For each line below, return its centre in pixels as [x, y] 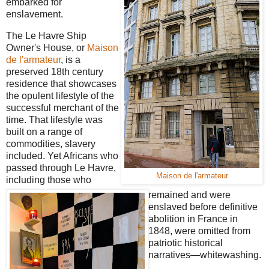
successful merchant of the [62, 107]
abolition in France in [193, 219]
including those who [49, 180]
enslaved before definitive [203, 207]
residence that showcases [61, 83]
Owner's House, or [47, 47]
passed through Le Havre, [61, 168]
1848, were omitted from [199, 231]
